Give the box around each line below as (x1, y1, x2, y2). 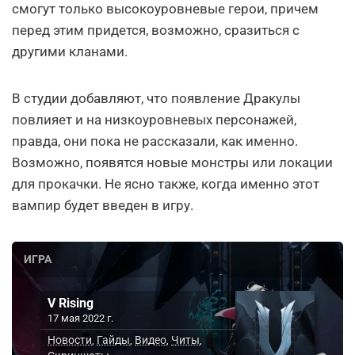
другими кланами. (12, 43, 128, 59)
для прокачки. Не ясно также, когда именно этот (12, 175, 319, 192)
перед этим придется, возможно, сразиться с (12, 21, 300, 38)
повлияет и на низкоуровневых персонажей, (12, 111, 296, 128)
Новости (48, 334, 93, 347)
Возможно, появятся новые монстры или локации (12, 154, 333, 170)
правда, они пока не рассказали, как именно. (12, 132, 298, 149)
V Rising (48, 296, 94, 311)
